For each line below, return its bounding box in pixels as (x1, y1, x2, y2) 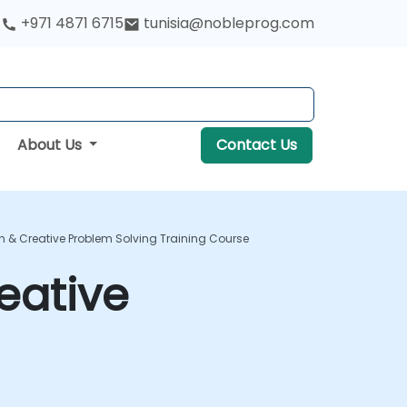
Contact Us (215, 134, 297, 155)
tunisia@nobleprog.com (144, 13, 314, 34)
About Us (16, 134, 85, 155)
